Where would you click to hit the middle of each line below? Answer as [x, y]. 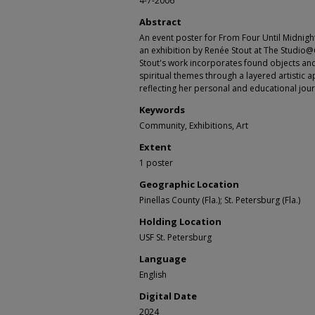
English [153, 274]
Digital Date [168, 296]
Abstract [160, 21]
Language [163, 258]
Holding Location [180, 221]
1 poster [156, 162]
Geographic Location [189, 184]
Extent [155, 147]
